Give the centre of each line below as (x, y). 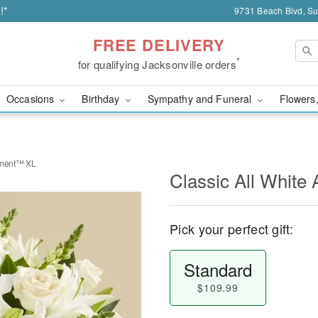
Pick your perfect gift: (231, 229)
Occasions (32, 99)
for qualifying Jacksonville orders (157, 64)
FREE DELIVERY (159, 44)
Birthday (102, 99)
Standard (218, 269)
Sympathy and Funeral (201, 99)
